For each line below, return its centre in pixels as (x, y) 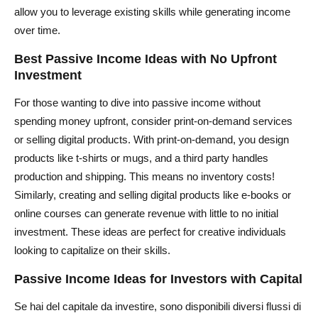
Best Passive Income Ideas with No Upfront (146, 59)
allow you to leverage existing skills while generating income (152, 11)
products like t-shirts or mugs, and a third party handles (141, 158)
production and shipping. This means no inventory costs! (144, 176)
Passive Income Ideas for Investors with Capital (158, 279)
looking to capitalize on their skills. (92, 250)
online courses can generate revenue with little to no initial (146, 213)
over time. (37, 30)
